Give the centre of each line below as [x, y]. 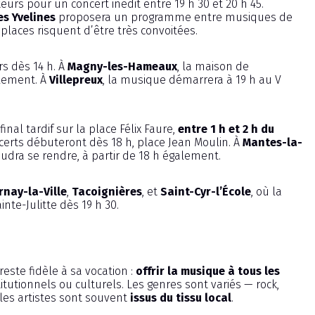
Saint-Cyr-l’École [206, 192]
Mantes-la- [272, 143]
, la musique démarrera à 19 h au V [192, 80]
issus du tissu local [181, 298]
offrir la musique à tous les [208, 271]
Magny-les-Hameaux [122, 67]
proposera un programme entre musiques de [174, 18]
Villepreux [76, 80]
